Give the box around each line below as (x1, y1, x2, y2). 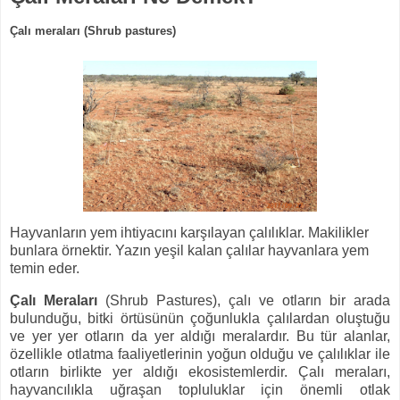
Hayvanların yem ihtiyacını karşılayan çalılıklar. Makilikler (10, 225, 369, 241)
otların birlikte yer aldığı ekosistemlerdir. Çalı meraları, (10, 363, 390, 379)
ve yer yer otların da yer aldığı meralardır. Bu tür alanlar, (10, 328, 390, 344)
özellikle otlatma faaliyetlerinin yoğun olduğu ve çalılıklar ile (10, 346, 390, 362)
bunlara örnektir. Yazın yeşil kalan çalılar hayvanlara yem (10, 243, 369, 259)
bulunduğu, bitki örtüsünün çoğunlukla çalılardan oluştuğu (10, 310, 390, 326)
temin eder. (10, 261, 79, 277)
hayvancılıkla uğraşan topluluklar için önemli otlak (10, 381, 390, 397)
